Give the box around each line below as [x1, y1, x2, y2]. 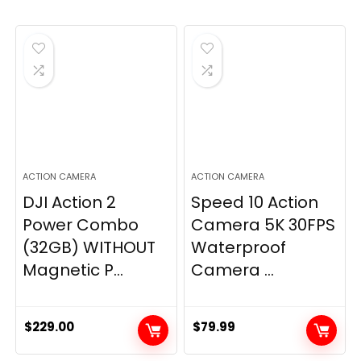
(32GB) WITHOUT [23, 235, 156, 259]
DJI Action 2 [23, 190, 117, 214]
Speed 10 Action [191, 190, 319, 214]
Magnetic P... [23, 258, 124, 281]
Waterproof [191, 235, 287, 259]
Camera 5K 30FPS [191, 213, 336, 236]
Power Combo [23, 213, 139, 236]
